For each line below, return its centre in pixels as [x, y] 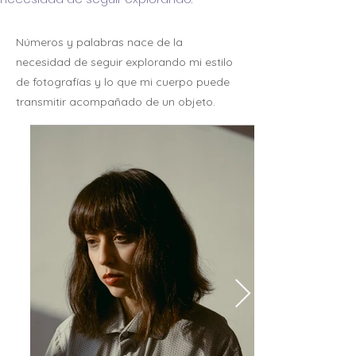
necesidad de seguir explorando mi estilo [124, 62]
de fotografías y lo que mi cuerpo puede [123, 82]
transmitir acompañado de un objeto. [116, 102]
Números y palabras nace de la [99, 42]
